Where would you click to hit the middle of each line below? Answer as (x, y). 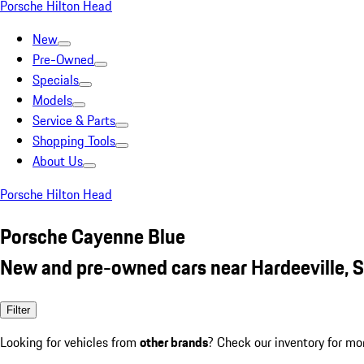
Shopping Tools (74, 141)
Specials (56, 80)
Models (52, 100)
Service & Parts (74, 120)
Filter (18, 310)
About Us (58, 161)
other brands (174, 342)
